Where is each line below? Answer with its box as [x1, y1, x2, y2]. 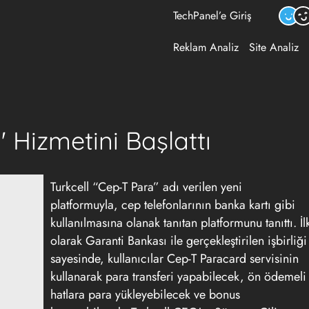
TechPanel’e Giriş [173, 8, 251, 23]
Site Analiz [249, 39, 299, 55]
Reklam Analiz [173, 39, 239, 55]
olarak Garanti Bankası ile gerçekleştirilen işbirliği [50, 232, 307, 250]
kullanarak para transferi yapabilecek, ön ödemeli [50, 268, 306, 286]
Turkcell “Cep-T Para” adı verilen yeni [50, 178, 242, 196]
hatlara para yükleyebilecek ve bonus [50, 286, 240, 303]
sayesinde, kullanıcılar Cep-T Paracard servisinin [50, 250, 299, 268]
